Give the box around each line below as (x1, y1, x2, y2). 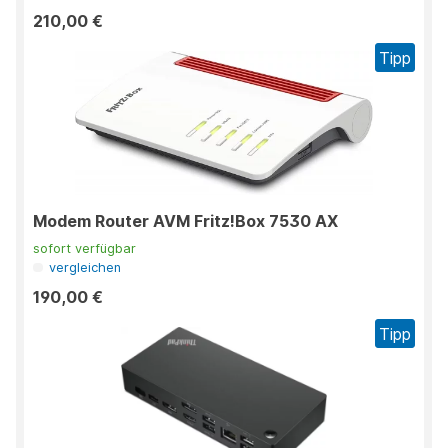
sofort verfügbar (33, 241, 136, 257)
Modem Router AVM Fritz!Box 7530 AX (33, 211, 338, 232)
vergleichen (49, 260, 122, 276)
